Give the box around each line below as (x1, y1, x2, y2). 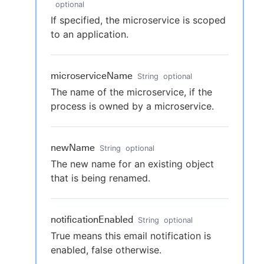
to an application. (51, 28, 128, 40)
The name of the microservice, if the (51, 86, 212, 98)
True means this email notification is (51, 230, 211, 242)
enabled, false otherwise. (51, 244, 161, 256)
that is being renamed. (51, 172, 150, 184)
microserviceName (51, 70, 133, 81)
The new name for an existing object (51, 158, 214, 170)
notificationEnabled (51, 214, 133, 225)
